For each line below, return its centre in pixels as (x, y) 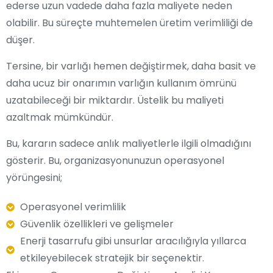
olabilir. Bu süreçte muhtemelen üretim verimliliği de (129, 23)
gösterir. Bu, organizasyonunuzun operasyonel (115, 161)
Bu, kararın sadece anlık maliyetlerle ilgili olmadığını (129, 144)
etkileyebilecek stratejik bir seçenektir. (112, 258)
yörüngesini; (34, 178)
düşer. (20, 40)
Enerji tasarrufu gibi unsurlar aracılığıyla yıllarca (133, 241)
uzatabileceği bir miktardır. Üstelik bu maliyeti (115, 100)
